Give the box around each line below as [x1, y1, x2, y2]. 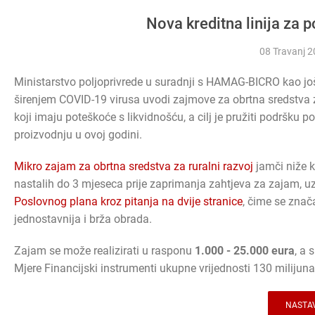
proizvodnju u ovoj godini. [14, 128, 142, 142]
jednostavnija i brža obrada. [14, 212, 152, 226]
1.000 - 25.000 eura [195, 244, 295, 258]
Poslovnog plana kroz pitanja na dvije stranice [14, 195, 243, 209]
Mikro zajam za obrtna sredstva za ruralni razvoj [14, 160, 253, 174]
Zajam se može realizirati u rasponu [14, 244, 195, 258]
